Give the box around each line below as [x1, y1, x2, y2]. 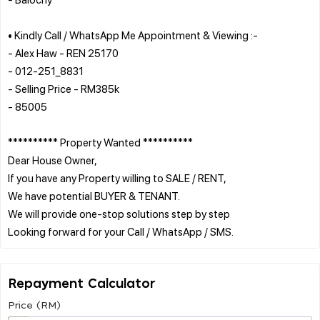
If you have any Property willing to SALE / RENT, [8, 170, 226, 185]
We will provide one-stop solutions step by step [8, 206, 230, 221]
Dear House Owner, [8, 152, 97, 167]
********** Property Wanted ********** [8, 134, 193, 149]
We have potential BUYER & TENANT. [8, 188, 180, 203]
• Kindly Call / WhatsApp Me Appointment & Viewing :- [8, 27, 258, 42]
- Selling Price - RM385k [8, 81, 119, 96]
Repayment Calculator [8, 277, 156, 291]
